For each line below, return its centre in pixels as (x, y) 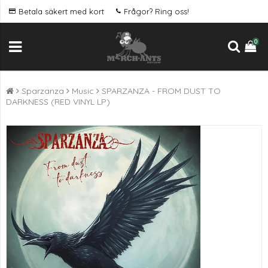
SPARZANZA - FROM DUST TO (161, 91)
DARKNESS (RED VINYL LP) (58, 102)
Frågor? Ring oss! (156, 11)
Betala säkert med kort (61, 11)
